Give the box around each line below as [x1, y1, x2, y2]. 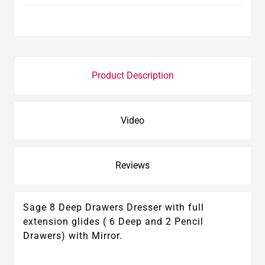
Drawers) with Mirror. [22, 230, 122, 242]
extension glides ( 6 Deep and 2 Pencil [22, 216, 203, 228]
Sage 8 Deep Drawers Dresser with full [22, 202, 204, 214]
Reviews [115, 160, 150, 172]
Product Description [91, 70, 174, 82]
